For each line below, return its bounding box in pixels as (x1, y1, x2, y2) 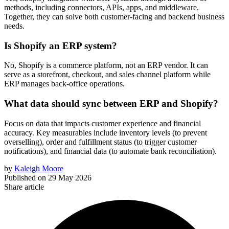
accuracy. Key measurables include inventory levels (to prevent (4, 128, 207, 137)
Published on (4, 173, 46, 182)
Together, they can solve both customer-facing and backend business (4, 12, 224, 21)
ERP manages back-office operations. (4, 79, 127, 88)
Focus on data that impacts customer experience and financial (4, 119, 201, 128)
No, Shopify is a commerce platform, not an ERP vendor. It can (4, 61, 208, 70)
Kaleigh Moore (14, 164, 63, 173)
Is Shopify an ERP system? (4, 40, 117, 51)
